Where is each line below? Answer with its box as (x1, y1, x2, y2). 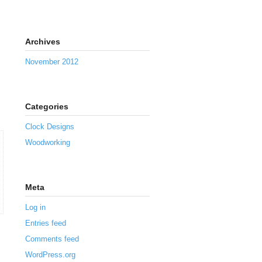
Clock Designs (25, 122, 74, 131)
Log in (25, 202, 46, 212)
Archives (25, 36, 60, 46)
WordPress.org (25, 250, 75, 259)
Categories (25, 101, 68, 111)
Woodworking (25, 137, 70, 147)
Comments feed (25, 234, 79, 243)
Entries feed (25, 218, 66, 227)
